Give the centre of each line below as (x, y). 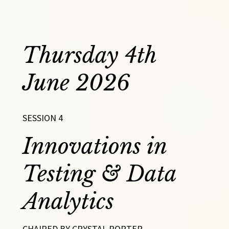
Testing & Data (99, 174)
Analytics (68, 201)
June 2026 (76, 83)
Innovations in (94, 146)
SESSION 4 (42, 118)
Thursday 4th (89, 55)
